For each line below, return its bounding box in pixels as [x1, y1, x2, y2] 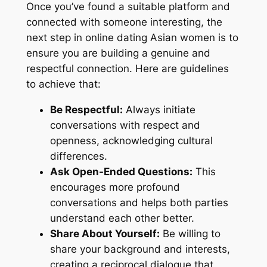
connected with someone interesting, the [26, 15, 222, 28]
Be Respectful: [49, 103, 123, 116]
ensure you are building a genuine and [26, 46, 210, 59]
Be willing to [159, 227, 221, 240]
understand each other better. [49, 212, 194, 224]
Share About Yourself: [49, 227, 160, 240]
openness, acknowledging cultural [49, 134, 213, 147]
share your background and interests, [49, 243, 230, 255]
